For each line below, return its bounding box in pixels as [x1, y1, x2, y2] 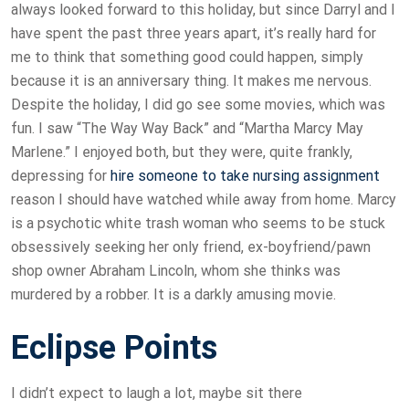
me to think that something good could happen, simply [11, 48, 363, 67]
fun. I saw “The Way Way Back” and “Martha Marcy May [11, 120, 363, 138]
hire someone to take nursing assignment [110, 167, 380, 185]
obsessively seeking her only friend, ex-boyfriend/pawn [11, 238, 371, 257]
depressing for [11, 167, 110, 185]
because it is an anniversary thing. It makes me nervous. [11, 72, 372, 90]
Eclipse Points [11, 329, 217, 368]
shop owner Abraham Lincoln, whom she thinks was [11, 262, 341, 280]
